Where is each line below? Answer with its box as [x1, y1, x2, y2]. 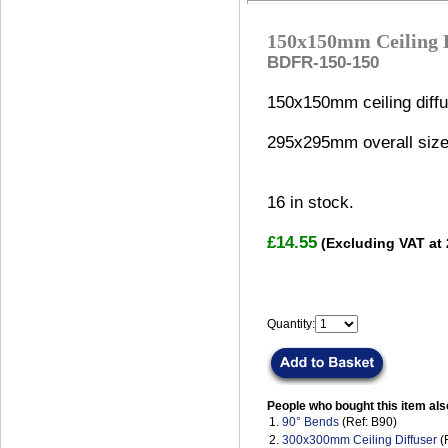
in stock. [285, 193, 354, 213]
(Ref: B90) [339, 415, 397, 430]
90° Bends [282, 415, 339, 430]
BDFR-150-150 [267, 53, 379, 73]
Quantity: [267, 317, 315, 332]
